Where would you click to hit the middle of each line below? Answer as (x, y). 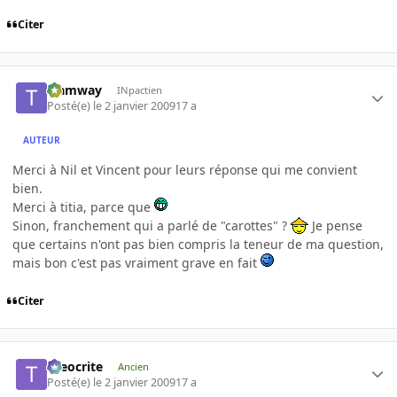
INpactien (139, 90)
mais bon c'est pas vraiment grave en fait (136, 263)
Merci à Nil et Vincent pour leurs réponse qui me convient (185, 170)
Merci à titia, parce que (83, 207)
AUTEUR (42, 140)
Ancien (133, 366)
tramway (75, 90)
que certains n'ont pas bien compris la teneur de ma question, (198, 245)
